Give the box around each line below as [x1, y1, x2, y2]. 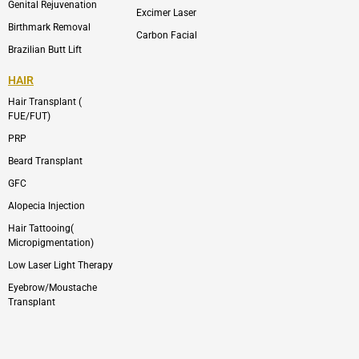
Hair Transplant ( [8, 96, 82, 108]
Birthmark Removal [8, 21, 91, 33]
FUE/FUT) [8, 111, 50, 123]
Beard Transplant [8, 155, 83, 167]
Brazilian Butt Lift [8, 43, 82, 55]
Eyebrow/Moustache [8, 282, 97, 294]
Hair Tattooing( [8, 223, 74, 235]
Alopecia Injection [8, 200, 85, 212]
